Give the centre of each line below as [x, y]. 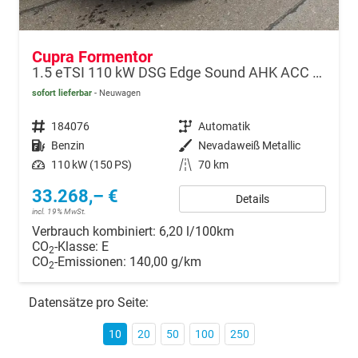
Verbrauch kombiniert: [95, 231]
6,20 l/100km [197, 231]
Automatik [224, 126]
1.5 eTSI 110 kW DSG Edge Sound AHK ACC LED [317, 72]
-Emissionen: [92, 261]
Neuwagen [119, 93]
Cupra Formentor [92, 56]
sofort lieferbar [62, 93]
